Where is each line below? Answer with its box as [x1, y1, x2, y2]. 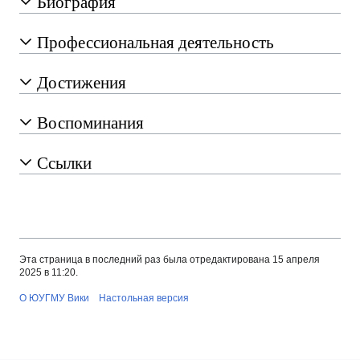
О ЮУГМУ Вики [19, 292, 89, 305]
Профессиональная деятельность [37, 31, 274, 54]
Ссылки [37, 151, 92, 174]
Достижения [37, 71, 126, 94]
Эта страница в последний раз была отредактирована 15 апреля [19, 254, 320, 266]
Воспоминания [37, 111, 144, 134]
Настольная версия [99, 292, 189, 305]
